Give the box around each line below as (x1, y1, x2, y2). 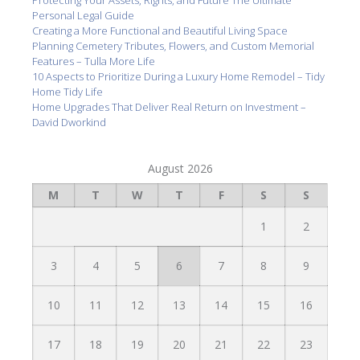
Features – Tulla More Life (32, 54, 155, 69)
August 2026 (147, 161, 213, 177)
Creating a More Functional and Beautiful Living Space (32, 23, 288, 39)
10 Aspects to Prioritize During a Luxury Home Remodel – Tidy (32, 69, 325, 84)
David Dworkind (32, 115, 106, 130)
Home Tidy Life (32, 84, 103, 100)
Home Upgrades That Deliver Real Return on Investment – (32, 100, 306, 115)
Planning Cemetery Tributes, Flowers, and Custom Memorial (32, 39, 314, 54)
